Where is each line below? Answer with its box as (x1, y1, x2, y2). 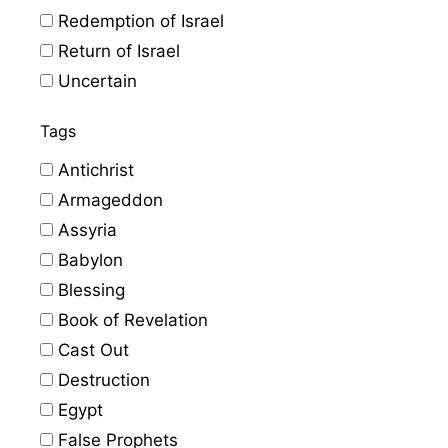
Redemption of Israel (53, 10, 224, 31)
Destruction (53, 369, 150, 390)
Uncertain (53, 70, 137, 91)
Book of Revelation (53, 309, 208, 330)
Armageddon (53, 189, 163, 210)
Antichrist (53, 159, 134, 180)
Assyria (53, 219, 117, 240)
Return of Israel (53, 40, 180, 61)
